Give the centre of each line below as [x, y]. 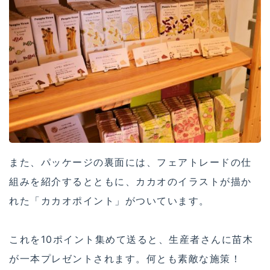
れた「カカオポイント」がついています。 [109, 201]
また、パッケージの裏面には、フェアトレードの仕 [130, 162]
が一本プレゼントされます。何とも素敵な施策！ [125, 259]
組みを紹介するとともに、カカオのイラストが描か [130, 182]
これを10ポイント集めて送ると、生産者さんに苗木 [131, 240]
